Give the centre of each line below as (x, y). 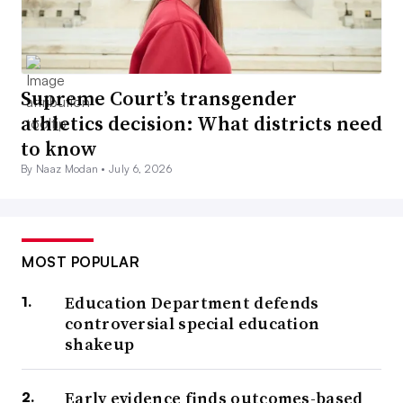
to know (59, 149)
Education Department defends (192, 303)
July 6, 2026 (140, 169)
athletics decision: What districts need (201, 124)
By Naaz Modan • (65, 169)
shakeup (100, 345)
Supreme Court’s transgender (159, 99)
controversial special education (193, 324)
